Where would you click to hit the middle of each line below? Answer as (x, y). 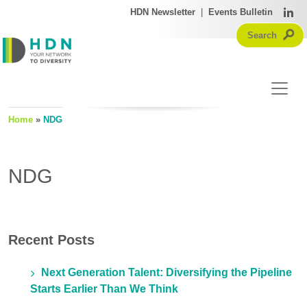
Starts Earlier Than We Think (104, 289)
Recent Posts (51, 240)
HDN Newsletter (163, 12)
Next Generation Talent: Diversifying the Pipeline (167, 273)
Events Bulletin (241, 12)
